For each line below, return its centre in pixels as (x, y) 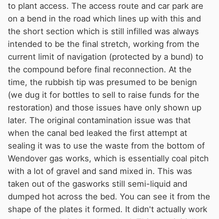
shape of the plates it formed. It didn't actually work (108, 209)
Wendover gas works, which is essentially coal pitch (108, 158)
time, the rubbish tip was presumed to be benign (102, 82)
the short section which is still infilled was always (103, 31)
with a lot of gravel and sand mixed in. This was (100, 171)
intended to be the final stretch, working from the (104, 44)
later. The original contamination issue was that (99, 120)
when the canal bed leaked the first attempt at (98, 133)
